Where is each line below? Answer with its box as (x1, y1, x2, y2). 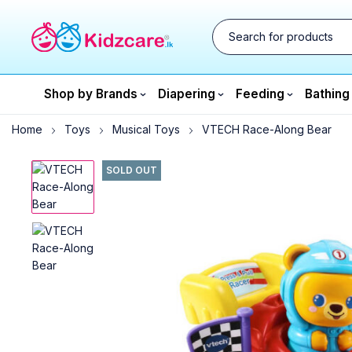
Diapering (158, 86, 215, 101)
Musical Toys (112, 123, 180, 136)
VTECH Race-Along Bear (202, 123, 332, 136)
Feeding (236, 86, 284, 101)
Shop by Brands (44, 86, 137, 101)
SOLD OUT (106, 164, 157, 176)
